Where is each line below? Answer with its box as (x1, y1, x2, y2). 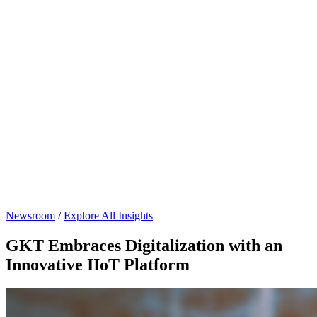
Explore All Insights (64, 209, 153, 221)
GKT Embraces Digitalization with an (6, 236, 282, 255)
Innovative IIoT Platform (6, 255, 190, 274)
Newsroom (6, 209, 55, 221)
